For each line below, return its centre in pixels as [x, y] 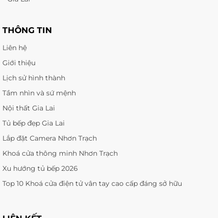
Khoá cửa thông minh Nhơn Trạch [60, 154]
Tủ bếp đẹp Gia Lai [34, 123]
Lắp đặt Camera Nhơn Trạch [50, 138]
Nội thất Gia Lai [29, 108]
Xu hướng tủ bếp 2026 [40, 169]
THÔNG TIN [27, 30]
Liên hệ [15, 48]
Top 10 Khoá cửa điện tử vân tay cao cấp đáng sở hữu [92, 184]
